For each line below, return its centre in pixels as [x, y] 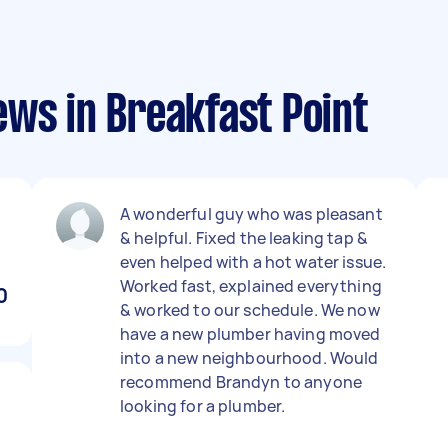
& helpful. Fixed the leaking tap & [244, 238]
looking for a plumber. [203, 406]
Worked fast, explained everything [251, 286]
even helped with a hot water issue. [253, 262]
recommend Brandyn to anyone [241, 382]
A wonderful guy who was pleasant [251, 214]
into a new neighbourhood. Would [249, 358]
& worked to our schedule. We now [250, 310]
